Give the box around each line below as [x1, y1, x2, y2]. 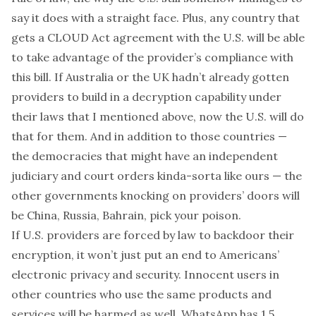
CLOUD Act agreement [47, 30, 174, 44]
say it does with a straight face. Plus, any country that [11, 11, 300, 25]
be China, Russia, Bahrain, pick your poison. [11, 208, 241, 222]
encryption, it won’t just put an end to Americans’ [11, 248, 279, 262]
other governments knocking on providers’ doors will [11, 188, 300, 202]
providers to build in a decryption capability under [11, 90, 281, 104]
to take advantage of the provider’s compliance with [11, 50, 293, 64]
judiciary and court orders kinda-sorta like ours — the [11, 169, 302, 183]
